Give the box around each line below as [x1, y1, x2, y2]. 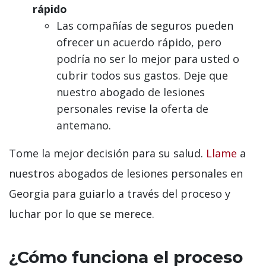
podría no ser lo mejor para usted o [56, 52, 239, 66]
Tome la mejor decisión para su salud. [9, 146, 203, 161]
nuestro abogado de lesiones [56, 85, 205, 100]
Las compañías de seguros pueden [56, 18, 233, 33]
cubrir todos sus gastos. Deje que [56, 68, 228, 83]
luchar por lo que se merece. [9, 207, 154, 221]
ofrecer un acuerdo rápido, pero [56, 35, 221, 50]
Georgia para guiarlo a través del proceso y [9, 186, 230, 201]
